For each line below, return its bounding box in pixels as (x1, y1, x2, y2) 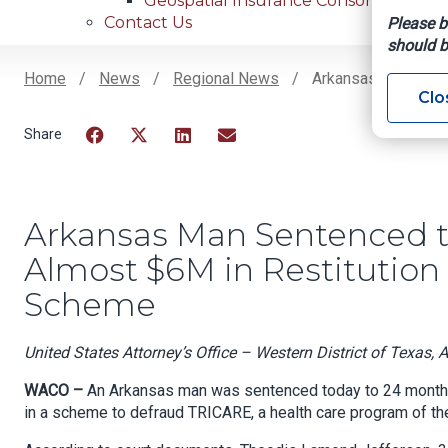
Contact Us (104, 13, 192, 33)
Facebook (82, 150, 161, 170)
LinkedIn (170, 150, 240, 170)
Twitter (126, 150, 184, 170)
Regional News (173, 69, 279, 89)
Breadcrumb (24, 92, 203, 127)
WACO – (24, 381, 83, 401)
